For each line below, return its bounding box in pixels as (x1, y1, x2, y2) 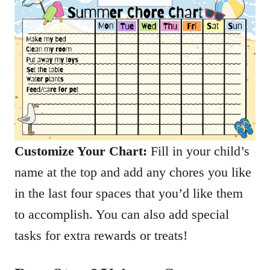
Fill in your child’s (147, 143, 250, 159)
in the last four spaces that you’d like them (14, 186, 243, 201)
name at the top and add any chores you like (14, 165, 251, 180)
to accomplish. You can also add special (14, 207, 229, 222)
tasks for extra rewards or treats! (14, 228, 187, 243)
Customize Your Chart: (14, 143, 147, 159)
